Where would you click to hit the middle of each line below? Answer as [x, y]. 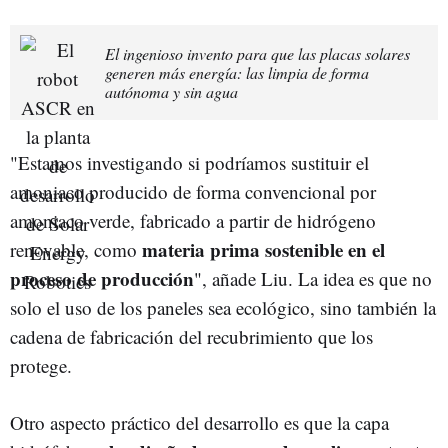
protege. [41, 365]
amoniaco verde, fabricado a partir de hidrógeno [193, 220]
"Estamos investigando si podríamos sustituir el [189, 162]
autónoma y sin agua [171, 91]
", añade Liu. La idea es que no [313, 278]
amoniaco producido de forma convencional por [193, 191]
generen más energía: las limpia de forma [237, 72]
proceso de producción [102, 278]
